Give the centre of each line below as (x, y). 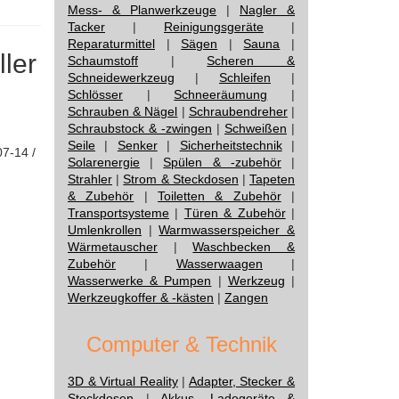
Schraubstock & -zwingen (140, 128)
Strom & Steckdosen (181, 179)
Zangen (246, 297)
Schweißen (256, 128)
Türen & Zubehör (235, 213)
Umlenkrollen (105, 230)
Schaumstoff (103, 61)
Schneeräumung (221, 94)
